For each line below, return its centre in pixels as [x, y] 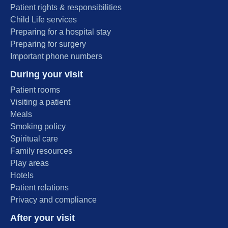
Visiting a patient [40, 102]
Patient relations [39, 188]
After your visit [42, 218]
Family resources [41, 151]
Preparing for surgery [48, 44]
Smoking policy [38, 127]
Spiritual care [34, 139]
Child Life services [44, 20]
